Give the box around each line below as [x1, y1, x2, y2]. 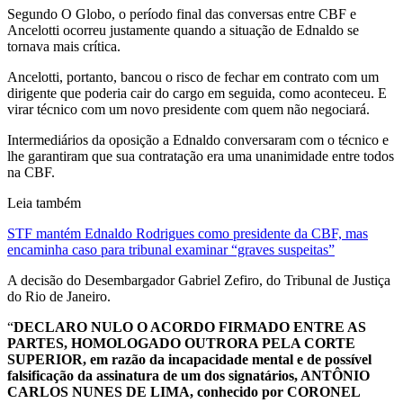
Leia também [7, 194, 81, 210]
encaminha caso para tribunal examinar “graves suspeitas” [7, 241, 335, 257]
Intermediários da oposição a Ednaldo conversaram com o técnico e [7, 131, 389, 148]
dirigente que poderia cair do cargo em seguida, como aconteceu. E [7, 85, 387, 101]
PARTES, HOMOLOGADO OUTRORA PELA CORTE [7, 335, 355, 351]
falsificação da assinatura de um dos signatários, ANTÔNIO [7, 367, 370, 383]
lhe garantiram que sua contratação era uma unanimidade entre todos [7, 148, 394, 164]
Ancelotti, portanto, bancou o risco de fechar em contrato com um [7, 68, 379, 85]
